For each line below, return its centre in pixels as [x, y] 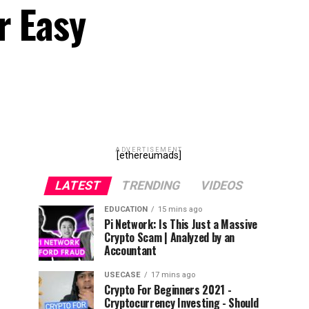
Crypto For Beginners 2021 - [168, 290]
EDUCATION [126, 209]
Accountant [130, 250]
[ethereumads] [149, 156]
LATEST [78, 186]
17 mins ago [173, 275]
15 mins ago [180, 209]
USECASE [122, 275]
